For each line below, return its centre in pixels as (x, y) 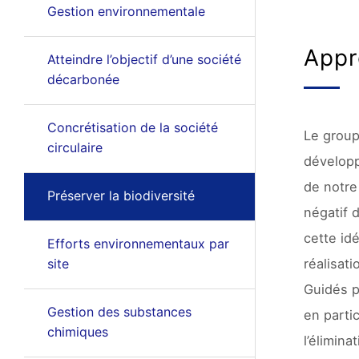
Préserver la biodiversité (121, 196)
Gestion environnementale (126, 11)
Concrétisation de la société (132, 127)
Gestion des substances (119, 312)
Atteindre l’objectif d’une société (144, 59)
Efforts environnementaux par (138, 244)
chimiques (77, 332)
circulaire (75, 147)
